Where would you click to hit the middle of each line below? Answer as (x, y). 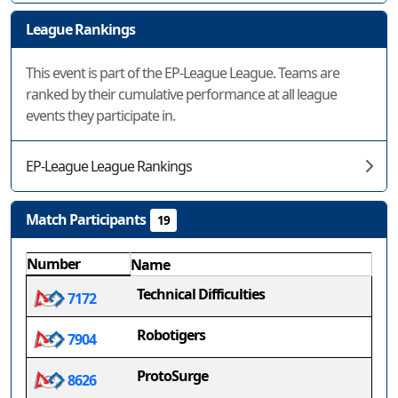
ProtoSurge (172, 376)
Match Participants (86, 219)
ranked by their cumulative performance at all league (181, 94)
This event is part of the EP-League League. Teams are (183, 73)
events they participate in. (100, 115)
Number (53, 264)
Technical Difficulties (201, 294)
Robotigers (171, 335)
